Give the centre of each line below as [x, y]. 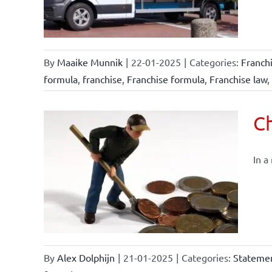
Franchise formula [165, 79]
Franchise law [238, 79]
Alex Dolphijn [86, 257]
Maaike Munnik [90, 62]
